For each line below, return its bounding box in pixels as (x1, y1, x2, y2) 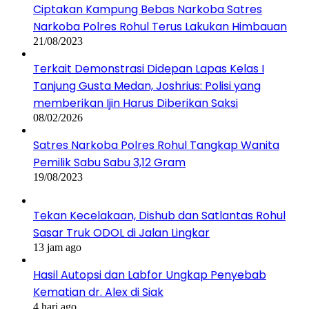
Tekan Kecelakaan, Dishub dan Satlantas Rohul (33, 207, 286, 223)
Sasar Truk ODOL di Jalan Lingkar (33, 224, 210, 241)
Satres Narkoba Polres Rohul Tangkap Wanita (33, 137, 279, 153)
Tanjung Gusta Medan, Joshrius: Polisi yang (33, 77, 261, 94)
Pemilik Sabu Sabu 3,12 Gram (33, 154, 186, 170)
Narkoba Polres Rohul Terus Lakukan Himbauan (33, 18, 287, 34)
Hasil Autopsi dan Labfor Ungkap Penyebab (33, 266, 266, 283)
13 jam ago (33, 241, 81, 253)
